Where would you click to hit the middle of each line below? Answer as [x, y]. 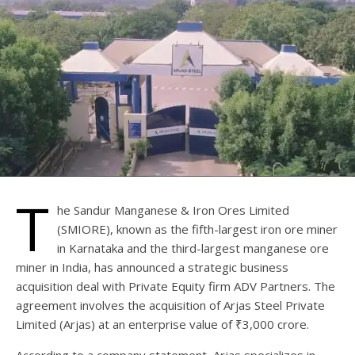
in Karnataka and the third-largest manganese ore [193, 248]
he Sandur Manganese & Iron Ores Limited [173, 210]
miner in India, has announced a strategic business [152, 267]
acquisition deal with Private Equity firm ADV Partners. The [176, 286]
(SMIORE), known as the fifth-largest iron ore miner [197, 229]
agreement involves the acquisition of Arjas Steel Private [170, 305]
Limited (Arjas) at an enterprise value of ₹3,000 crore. [162, 324]
